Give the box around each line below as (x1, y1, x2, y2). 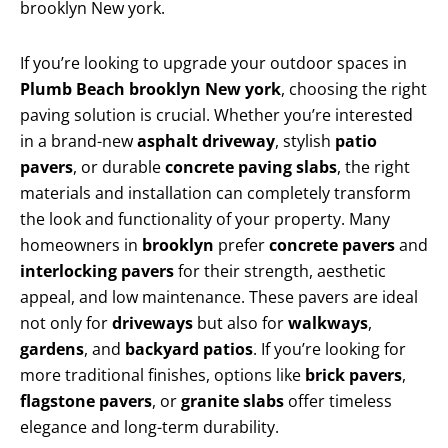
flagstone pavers (20, 390, 152, 413)
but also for (193, 312, 288, 335)
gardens (20, 338, 84, 361)
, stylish (275, 130, 335, 153)
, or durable (73, 156, 165, 179)
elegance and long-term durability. (20, 416, 279, 439)
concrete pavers (269, 234, 395, 257)
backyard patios (125, 338, 253, 361)
